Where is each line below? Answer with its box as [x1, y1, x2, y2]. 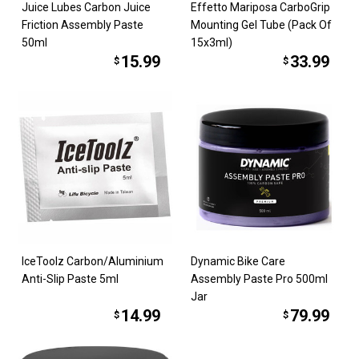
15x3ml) [191, 35, 232, 49]
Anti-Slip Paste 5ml [22, 272, 119, 286]
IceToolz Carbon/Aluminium [22, 255, 164, 268]
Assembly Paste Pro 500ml [191, 272, 328, 286]
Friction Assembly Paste [22, 18, 144, 31]
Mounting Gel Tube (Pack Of [191, 18, 332, 31]
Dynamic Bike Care [191, 255, 285, 268]
